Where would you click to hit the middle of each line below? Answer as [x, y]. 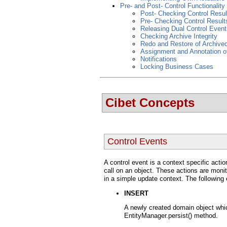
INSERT [136, 194]
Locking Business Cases [177, 67]
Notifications [159, 59]
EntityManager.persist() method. [171, 216]
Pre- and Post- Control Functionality [173, 6]
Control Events [137, 142]
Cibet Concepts [150, 103]
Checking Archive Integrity [179, 36]
